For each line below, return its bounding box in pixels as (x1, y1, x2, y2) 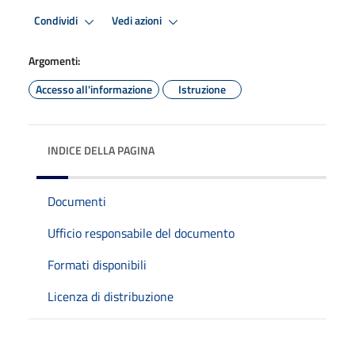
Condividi (34, 12, 80, 30)
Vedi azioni (112, 12, 164, 30)
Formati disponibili (48, 254, 147, 274)
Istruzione (178, 80, 226, 97)
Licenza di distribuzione (48, 286, 174, 306)
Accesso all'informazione (36, 80, 152, 97)
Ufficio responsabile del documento (48, 223, 235, 242)
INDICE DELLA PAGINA (48, 141, 155, 158)
